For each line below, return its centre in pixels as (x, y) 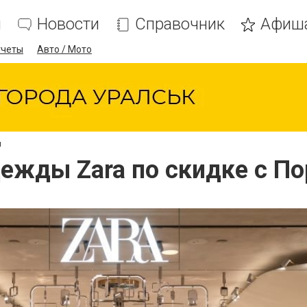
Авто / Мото (64, 49)
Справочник (180, 24)
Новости (68, 24)
